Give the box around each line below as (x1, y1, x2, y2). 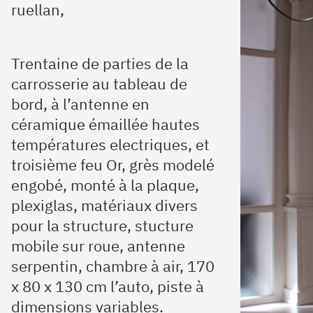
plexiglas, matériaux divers (11, 195, 198, 215)
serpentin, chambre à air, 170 (11, 256, 214, 276)
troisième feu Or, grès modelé (11, 154, 214, 175)
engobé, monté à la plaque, (11, 175, 199, 195)
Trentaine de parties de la (11, 53, 189, 73)
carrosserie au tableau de (11, 73, 187, 94)
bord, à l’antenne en (11, 94, 150, 114)
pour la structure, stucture (11, 215, 194, 235)
